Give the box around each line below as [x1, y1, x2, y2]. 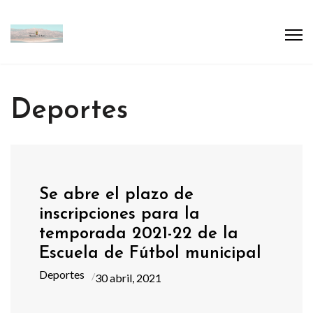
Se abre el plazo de [39, 186, 194, 203]
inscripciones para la [39, 205, 201, 223]
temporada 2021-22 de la [39, 225, 239, 242]
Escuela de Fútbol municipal [39, 245, 262, 262]
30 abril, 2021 [95, 270, 162, 284]
